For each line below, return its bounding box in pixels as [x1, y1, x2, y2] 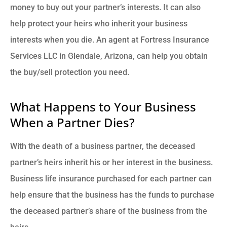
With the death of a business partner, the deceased [10, 141, 195, 151]
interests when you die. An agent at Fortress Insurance [10, 34, 209, 45]
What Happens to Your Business [10, 98, 196, 115]
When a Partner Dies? [10, 113, 135, 131]
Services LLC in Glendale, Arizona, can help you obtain [10, 51, 208, 61]
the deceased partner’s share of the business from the [10, 206, 207, 216]
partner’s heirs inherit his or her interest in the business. [10, 157, 213, 167]
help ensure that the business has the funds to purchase [10, 190, 214, 200]
